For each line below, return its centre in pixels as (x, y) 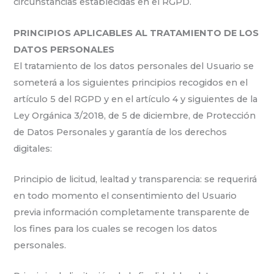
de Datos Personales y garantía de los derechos (120, 132)
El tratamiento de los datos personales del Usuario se (134, 66)
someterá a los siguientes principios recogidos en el (131, 82)
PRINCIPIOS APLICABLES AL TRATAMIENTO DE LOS (136, 33)
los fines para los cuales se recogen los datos (116, 229)
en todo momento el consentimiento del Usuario (125, 196)
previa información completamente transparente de (132, 213)
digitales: (33, 148)
